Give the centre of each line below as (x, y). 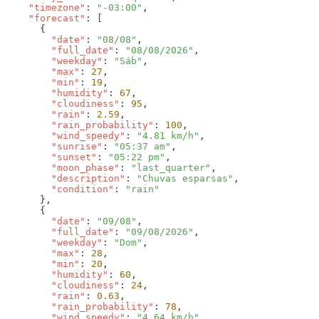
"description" (66, 179)
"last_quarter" (171, 168)
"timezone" (46, 8)
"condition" (60, 189)
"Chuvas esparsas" (185, 179)
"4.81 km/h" (168, 136)
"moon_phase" (63, 168)
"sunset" (51, 157)
